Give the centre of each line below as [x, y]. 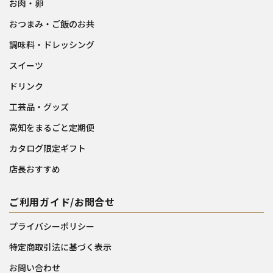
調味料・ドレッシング [52, 44]
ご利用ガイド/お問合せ [62, 201]
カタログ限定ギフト [48, 148]
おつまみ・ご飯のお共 [52, 23]
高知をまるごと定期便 [52, 127]
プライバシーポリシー [52, 226]
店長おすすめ [35, 168]
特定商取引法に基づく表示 [60, 246]
